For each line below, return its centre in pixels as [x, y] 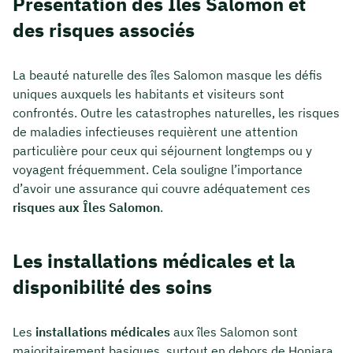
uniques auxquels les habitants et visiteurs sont [149, 93]
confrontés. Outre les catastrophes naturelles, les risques [176, 112]
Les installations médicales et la [154, 261]
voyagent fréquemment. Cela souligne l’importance [158, 169]
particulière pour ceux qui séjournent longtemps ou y [162, 150]
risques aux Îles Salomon [86, 207]
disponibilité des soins [112, 287]
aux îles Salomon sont [234, 331]
